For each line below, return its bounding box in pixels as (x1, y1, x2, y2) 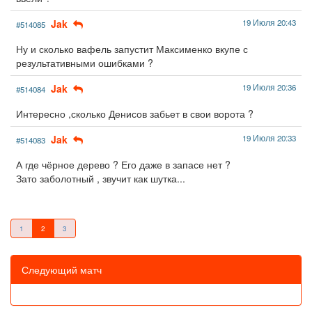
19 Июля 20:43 (242, 16, 296, 28)
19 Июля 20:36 (242, 81, 296, 93)
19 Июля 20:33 (242, 132, 296, 143)
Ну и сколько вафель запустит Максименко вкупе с (16, 41, 248, 56)
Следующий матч (22, 262, 102, 276)
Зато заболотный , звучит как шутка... (16, 171, 185, 185)
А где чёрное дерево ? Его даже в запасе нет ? (16, 157, 231, 171)
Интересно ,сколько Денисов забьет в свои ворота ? (16, 106, 253, 120)
